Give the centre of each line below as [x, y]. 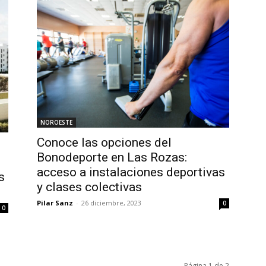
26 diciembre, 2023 [111, 202]
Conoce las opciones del [104, 142]
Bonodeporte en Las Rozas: [112, 157]
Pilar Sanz [55, 202]
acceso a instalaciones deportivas [131, 172]
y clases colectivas [89, 187]
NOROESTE [56, 122]
